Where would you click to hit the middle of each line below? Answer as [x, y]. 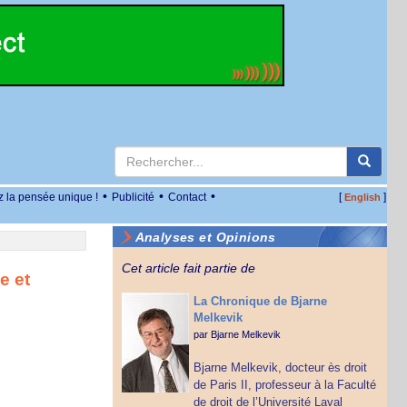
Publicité [133, 197]
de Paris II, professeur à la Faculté [284, 385]
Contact [187, 197]
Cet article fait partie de [188, 268]
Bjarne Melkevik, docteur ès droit [280, 367]
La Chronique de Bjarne [260, 301]
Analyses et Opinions [205, 237]
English [362, 197]
